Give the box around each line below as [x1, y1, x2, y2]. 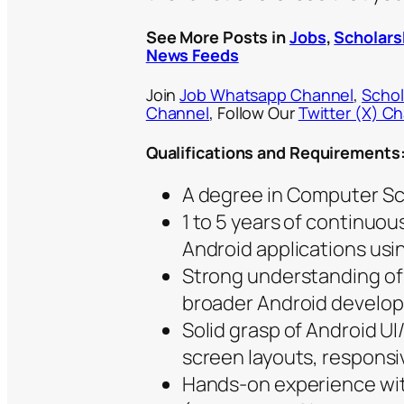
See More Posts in [145, 26, 289, 49]
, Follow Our [209, 102, 298, 124]
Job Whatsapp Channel [179, 84, 354, 106]
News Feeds [145, 44, 239, 67]
